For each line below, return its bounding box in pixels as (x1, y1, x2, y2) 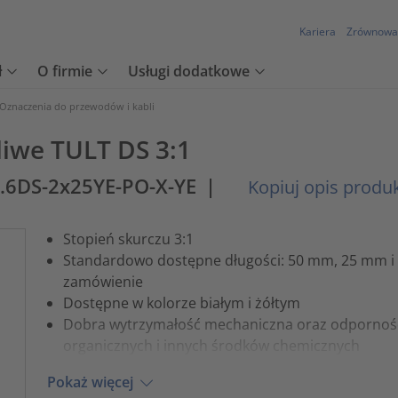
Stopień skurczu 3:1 (62, 228, 194, 249)
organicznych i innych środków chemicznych (62, 335, 360, 355)
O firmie (37, 61, 92, 82)
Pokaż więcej (46, 372, 133, 393)
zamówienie (62, 271, 143, 291)
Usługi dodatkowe (128, 61, 250, 82)
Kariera (299, 24, 336, 40)
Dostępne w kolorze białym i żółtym (62, 292, 300, 313)
